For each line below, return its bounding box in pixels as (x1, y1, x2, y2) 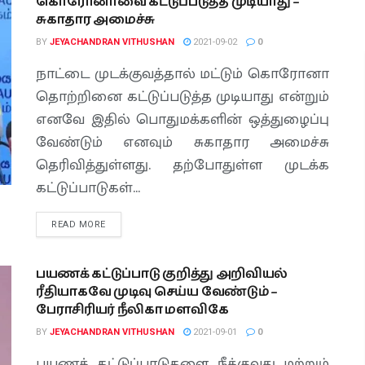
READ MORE (51, 219, 106, 230)
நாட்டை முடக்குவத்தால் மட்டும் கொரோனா (36, 62, 329, 86)
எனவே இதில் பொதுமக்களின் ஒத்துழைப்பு (36, 108, 329, 132)
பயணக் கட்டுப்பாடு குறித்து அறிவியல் (36, 264, 288, 284)
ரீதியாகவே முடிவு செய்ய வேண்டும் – (36, 282, 278, 302)
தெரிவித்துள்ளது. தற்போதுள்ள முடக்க (36, 153, 329, 178)
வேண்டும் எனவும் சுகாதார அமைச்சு (36, 130, 329, 155)
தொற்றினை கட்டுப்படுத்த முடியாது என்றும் (36, 85, 329, 109)
